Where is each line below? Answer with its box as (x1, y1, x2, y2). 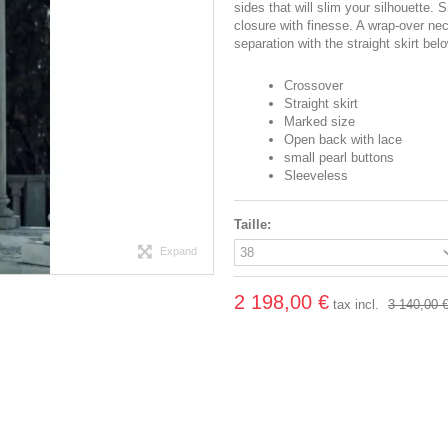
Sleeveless (284, 168, 348, 183)
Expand (160, 245, 197, 257)
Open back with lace (284, 132, 402, 147)
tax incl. (333, 297, 379, 312)
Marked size (284, 114, 355, 129)
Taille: (234, 217, 275, 232)
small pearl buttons (284, 150, 394, 165)
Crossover (284, 78, 343, 93)
